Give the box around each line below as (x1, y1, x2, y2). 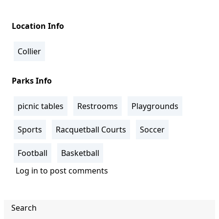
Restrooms (77, 101, 118, 112)
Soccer (140, 124, 165, 135)
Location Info (12, 21, 64, 32)
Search (11, 202, 37, 214)
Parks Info (12, 75, 52, 87)
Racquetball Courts (56, 124, 126, 135)
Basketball (61, 148, 99, 159)
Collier (18, 46, 41, 57)
